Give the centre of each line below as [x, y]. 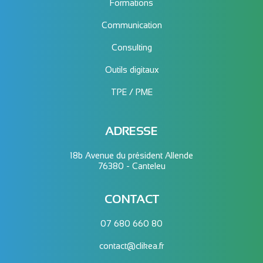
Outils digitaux [131, 70]
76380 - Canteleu [131, 166]
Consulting [131, 48]
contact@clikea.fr [131, 246]
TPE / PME [131, 92]
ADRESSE [131, 131]
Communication [131, 26]
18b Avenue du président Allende [131, 156]
